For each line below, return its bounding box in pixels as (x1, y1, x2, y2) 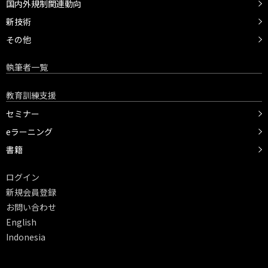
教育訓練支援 (6, 89, 56, 102)
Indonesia (6, 231, 45, 243)
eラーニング (6, 126, 53, 138)
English (6, 216, 36, 229)
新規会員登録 (6, 186, 56, 199)
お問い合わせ (6, 201, 56, 214)
